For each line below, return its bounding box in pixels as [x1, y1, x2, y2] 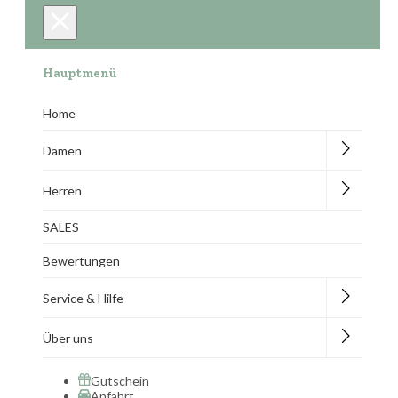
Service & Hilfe [43, 290, 123, 306]
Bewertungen [43, 253, 120, 269]
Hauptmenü [43, 65, 116, 81]
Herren [43, 182, 82, 198]
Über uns [43, 330, 93, 346]
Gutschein [91, 373, 149, 389]
